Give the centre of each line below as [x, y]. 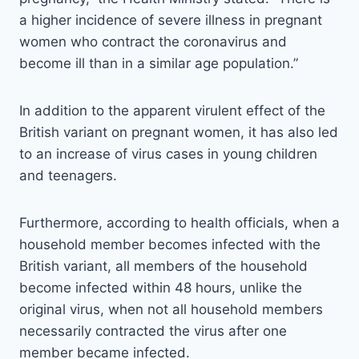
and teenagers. [68, 176]
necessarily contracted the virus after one [153, 331]
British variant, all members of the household [163, 266]
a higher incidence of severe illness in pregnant [171, 20]
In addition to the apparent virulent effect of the [172, 111]
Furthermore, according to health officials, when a [179, 223]
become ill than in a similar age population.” [159, 64]
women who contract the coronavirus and [153, 42]
